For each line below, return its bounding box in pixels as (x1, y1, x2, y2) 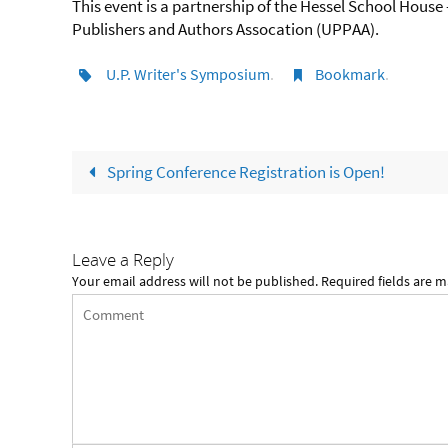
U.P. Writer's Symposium (105, 63, 270, 84)
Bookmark (315, 63, 386, 84)
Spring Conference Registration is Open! (103, 160, 385, 183)
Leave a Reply (72, 247, 174, 271)
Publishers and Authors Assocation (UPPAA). (72, 17, 382, 40)
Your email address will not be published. (72, 272, 318, 290)
